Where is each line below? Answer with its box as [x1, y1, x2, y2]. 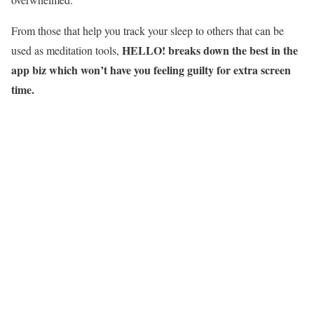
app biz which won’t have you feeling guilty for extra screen [11, 62, 291, 78]
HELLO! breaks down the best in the [122, 42, 298, 58]
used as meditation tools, [11, 43, 122, 57]
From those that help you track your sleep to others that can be [11, 23, 284, 38]
